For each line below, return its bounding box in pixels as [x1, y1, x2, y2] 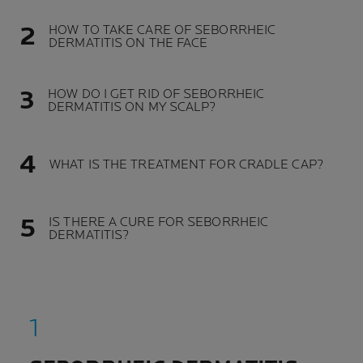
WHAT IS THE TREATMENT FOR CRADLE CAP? [49, 156, 323, 173]
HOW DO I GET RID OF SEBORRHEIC [48, 86, 265, 102]
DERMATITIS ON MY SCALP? [48, 99, 216, 115]
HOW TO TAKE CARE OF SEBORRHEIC [49, 22, 276, 38]
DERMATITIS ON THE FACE [49, 35, 208, 51]
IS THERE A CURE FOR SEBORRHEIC [49, 214, 269, 230]
